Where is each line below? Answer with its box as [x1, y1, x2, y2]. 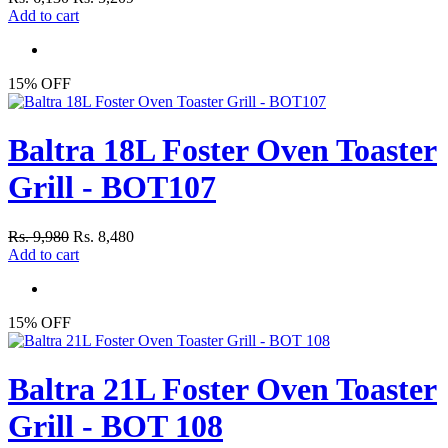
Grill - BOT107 [8, 169, 216, 206]
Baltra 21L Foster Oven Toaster [8, 371, 437, 408]
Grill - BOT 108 [8, 408, 223, 445]
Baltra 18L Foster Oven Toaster [8, 132, 437, 169]
